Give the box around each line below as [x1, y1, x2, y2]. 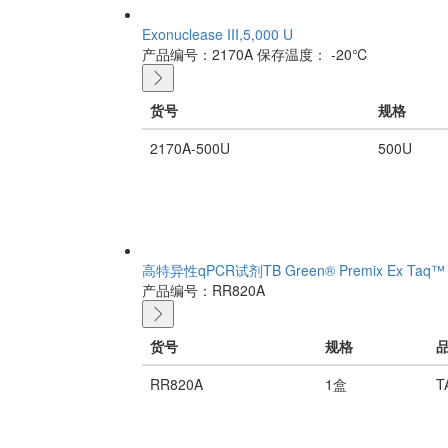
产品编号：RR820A [142, 279, 265, 300]
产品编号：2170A [142, 43, 253, 64]
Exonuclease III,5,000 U [142, 23, 293, 44]
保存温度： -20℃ [257, 43, 369, 64]
